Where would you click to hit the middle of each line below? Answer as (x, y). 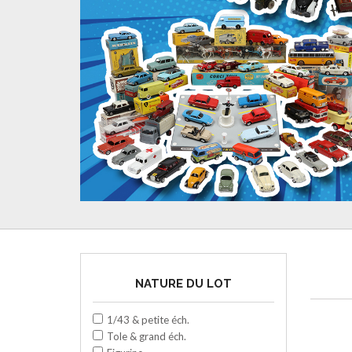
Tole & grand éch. (147, 336)
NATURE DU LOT (183, 283)
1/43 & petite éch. (148, 319)
